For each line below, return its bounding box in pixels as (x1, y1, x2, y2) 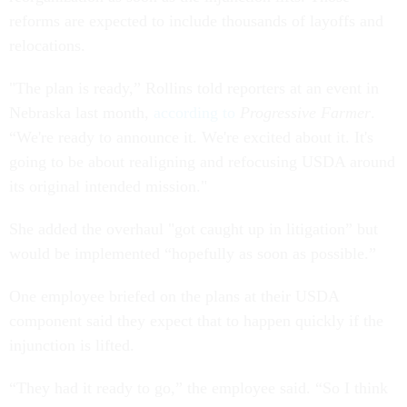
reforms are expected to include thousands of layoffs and (9, 12, 383, 31)
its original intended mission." (9, 177, 207, 196)
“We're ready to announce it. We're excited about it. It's (9, 128, 373, 147)
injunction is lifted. (9, 336, 139, 355)
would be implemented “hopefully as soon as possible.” (9, 244, 376, 263)
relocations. (9, 36, 90, 55)
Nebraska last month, (9, 104, 154, 123)
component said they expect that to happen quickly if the (9, 312, 383, 331)
